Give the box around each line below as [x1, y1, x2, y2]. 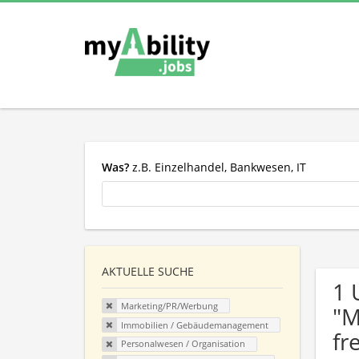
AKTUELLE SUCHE [102, 264, 194, 280]
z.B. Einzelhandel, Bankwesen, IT [129, 159, 306, 175]
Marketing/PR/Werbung [120, 300, 218, 313]
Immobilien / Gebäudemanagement [120, 318, 268, 331]
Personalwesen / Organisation [120, 337, 245, 350]
